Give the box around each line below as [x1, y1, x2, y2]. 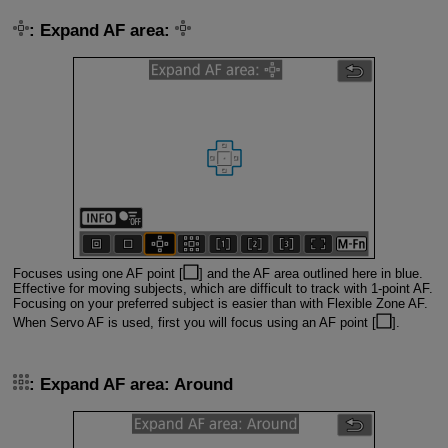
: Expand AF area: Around [28, 374, 233, 394]
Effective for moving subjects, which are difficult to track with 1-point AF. [12, 281, 433, 297]
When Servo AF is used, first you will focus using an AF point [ [12, 315, 376, 331]
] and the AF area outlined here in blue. [198, 266, 423, 282]
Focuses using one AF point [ [12, 266, 183, 282]
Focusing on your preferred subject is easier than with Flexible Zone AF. [12, 296, 428, 312]
